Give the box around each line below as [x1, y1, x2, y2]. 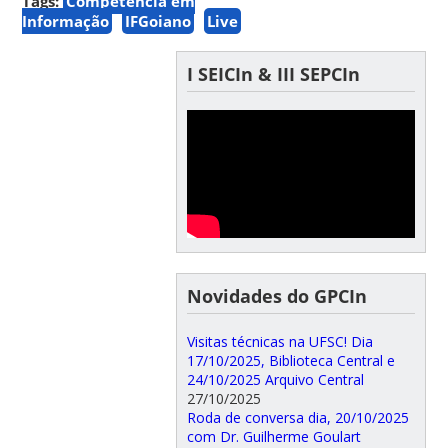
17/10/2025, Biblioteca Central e [186, 351, 395, 371]
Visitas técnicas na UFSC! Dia [186, 332, 373, 352]
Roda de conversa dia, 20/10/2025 [186, 408, 409, 428]
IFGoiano [125, 10, 192, 31]
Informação [22, 10, 110, 31]
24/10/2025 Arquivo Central [186, 370, 364, 390]
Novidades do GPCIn [186, 284, 367, 309]
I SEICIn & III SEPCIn [186, 61, 360, 86]
